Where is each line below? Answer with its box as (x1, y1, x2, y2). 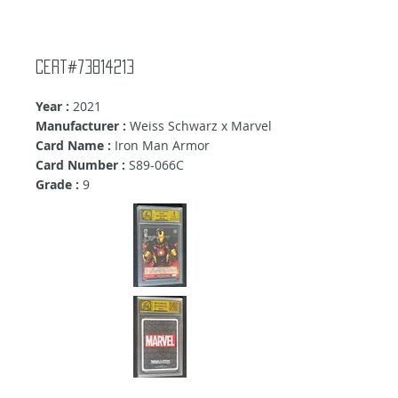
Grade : (36, 176, 79, 194)
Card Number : (36, 156, 125, 174)
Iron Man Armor (111, 137, 210, 155)
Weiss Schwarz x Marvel (126, 117, 272, 135)
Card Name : (36, 137, 111, 155)
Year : (36, 98, 69, 115)
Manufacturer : (36, 117, 126, 135)
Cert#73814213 (36, 60, 134, 75)
